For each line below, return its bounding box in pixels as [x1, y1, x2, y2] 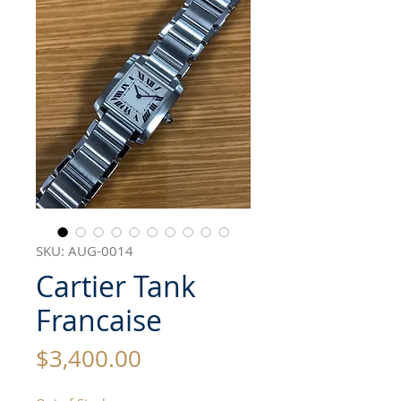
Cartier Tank [36, 267, 196, 306]
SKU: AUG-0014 [36, 242, 133, 260]
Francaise [36, 301, 162, 340]
